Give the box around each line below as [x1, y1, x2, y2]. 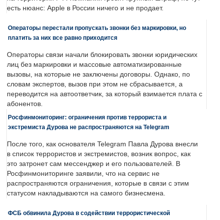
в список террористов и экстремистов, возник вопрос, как [7, 150, 191, 158]
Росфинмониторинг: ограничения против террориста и [8, 114, 166, 121]
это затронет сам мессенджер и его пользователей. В [7, 160, 180, 168]
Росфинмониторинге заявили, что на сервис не [7, 170, 160, 178]
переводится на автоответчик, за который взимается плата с [7, 90, 202, 98]
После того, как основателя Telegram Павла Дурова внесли [7, 140, 198, 148]
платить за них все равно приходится [8, 34, 117, 41]
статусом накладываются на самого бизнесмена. [7, 190, 165, 197]
